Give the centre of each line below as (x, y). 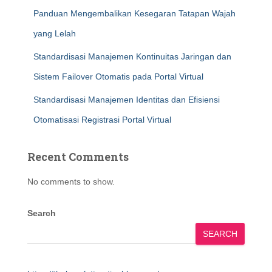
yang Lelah (55, 33)
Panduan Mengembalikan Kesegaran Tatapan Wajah (134, 13)
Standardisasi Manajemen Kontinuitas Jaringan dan (132, 56)
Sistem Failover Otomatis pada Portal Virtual (118, 76)
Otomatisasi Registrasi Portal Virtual (102, 120)
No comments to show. (71, 182)
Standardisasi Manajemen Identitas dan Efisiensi (127, 100)
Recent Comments (78, 157)
